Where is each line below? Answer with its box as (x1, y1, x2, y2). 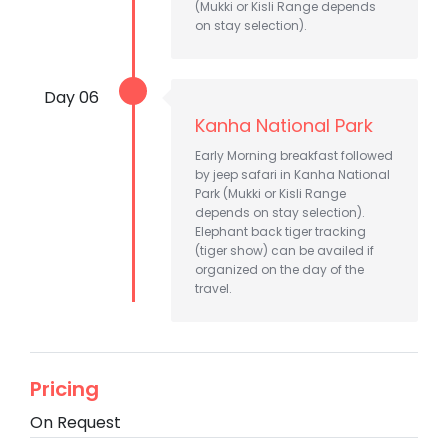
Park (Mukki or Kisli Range (195, 184, 346, 202)
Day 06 (44, 85, 99, 109)
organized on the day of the (195, 260, 364, 278)
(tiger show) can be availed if (195, 241, 374, 259)
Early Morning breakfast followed (195, 146, 393, 164)
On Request (30, 410, 121, 434)
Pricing (30, 374, 99, 403)
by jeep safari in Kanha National (195, 165, 390, 183)
